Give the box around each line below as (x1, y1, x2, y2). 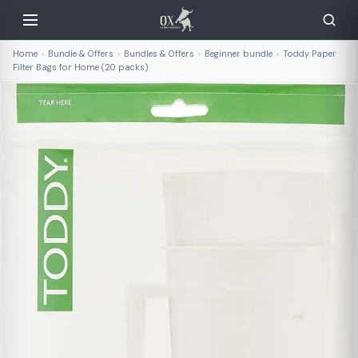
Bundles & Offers (124, 48, 194, 59)
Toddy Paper (283, 48, 336, 59)
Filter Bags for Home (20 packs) (13, 62, 149, 73)
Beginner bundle (205, 48, 272, 59)
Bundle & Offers (48, 48, 113, 59)
